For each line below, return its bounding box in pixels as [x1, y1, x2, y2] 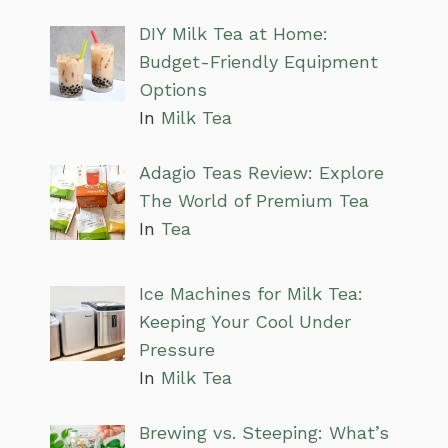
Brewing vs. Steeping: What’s [138, 422, 389, 444]
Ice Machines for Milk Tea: [138, 283, 363, 305]
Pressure [138, 339, 215, 361]
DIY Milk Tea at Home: [138, 23, 328, 45]
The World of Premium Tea [138, 190, 369, 212]
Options [138, 79, 207, 101]
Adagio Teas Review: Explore [138, 162, 384, 184]
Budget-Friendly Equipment [138, 51, 378, 73]
